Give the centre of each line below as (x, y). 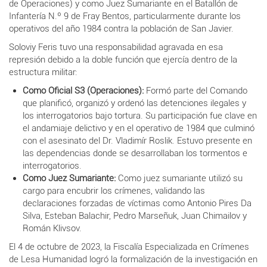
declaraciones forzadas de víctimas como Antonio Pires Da (137, 203)
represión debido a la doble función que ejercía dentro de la (123, 59)
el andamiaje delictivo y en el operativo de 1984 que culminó (138, 128)
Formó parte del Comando (195, 90)
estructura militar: (43, 72)
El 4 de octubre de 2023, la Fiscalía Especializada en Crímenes (129, 246)
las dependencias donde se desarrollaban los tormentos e (135, 153)
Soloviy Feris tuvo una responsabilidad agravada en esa (116, 47)
